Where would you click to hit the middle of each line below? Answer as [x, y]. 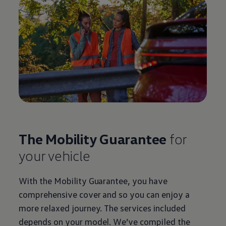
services [136, 208]
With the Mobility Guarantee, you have [93, 180]
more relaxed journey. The [69, 208]
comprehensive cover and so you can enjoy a [104, 194]
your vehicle [54, 155]
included [168, 208]
